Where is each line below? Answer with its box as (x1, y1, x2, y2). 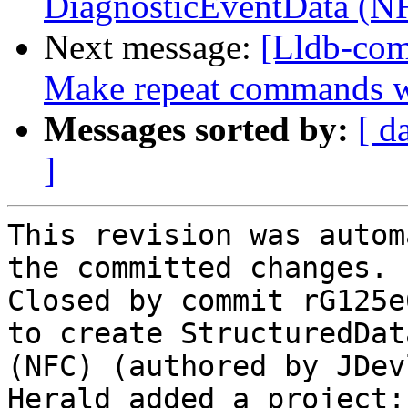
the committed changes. (7, 251, 388, 285)
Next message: (44, 27, 260, 67)
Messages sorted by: (44, 109, 349, 149)
